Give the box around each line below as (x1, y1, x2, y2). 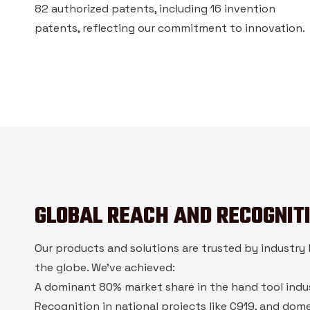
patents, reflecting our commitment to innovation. (35, 21, 305, 35)
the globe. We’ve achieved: (35, 260, 175, 275)
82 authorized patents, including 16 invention (35, 1, 275, 16)
